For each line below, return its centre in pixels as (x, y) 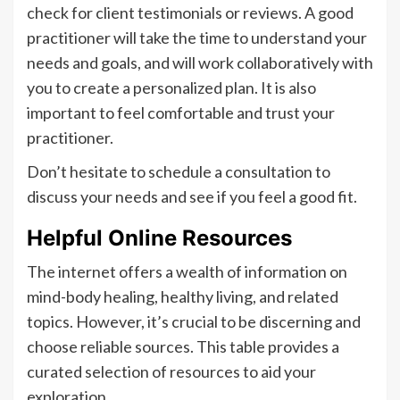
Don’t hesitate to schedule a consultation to (179, 172)
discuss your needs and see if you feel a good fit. (192, 197)
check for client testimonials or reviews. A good (190, 13)
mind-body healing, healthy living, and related (183, 297)
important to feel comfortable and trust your (181, 113)
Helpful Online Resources (159, 238)
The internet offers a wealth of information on (187, 272)
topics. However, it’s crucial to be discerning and (194, 322)
